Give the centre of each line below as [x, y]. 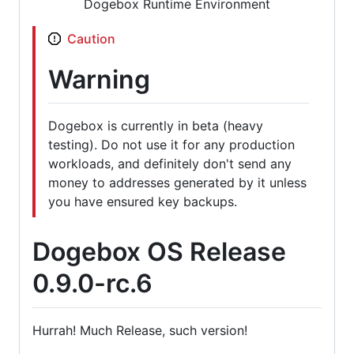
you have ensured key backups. [143, 202]
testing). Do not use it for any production [171, 145]
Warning [99, 79]
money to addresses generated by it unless [177, 183]
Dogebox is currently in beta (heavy [156, 126]
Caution [91, 38]
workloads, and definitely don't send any [170, 164]
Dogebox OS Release [159, 252]
